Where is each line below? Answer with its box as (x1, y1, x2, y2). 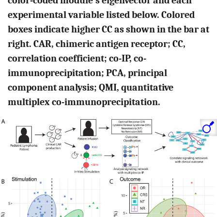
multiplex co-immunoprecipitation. (8, 96, 160, 108)
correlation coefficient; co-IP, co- (8, 53, 146, 64)
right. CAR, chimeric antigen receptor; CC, (8, 38, 186, 50)
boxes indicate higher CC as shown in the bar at (8, 24, 209, 35)
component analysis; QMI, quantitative (8, 82, 173, 93)
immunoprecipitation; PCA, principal (8, 67, 167, 79)
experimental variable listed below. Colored (8, 9, 195, 21)
